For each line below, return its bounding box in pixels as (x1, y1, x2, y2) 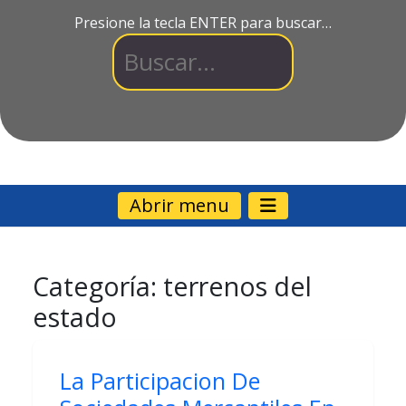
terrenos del (163, 268, 312, 304)
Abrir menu (130, 193, 229, 218)
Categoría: (33, 268, 163, 304)
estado (33, 299, 117, 335)
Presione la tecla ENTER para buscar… (74, 13, 332, 34)
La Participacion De (60, 365, 260, 397)
